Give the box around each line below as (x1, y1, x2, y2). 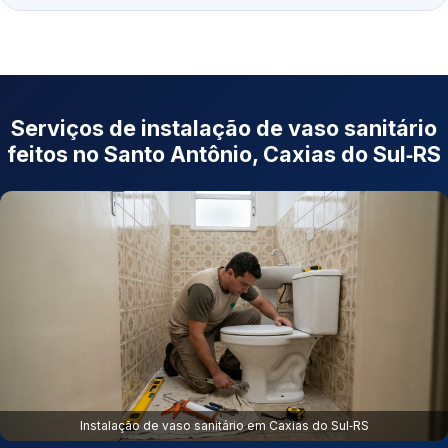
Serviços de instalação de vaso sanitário (11, 115, 437, 142)
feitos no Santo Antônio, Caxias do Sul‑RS (7, 141, 441, 168)
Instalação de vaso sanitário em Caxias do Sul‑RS (79, 418, 369, 434)
